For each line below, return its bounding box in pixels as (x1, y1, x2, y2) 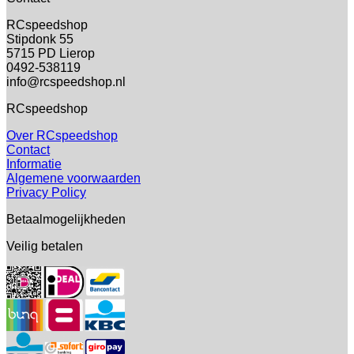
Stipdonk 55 (6, 32, 73, 46)
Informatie (6, 156, 62, 171)
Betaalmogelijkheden (6, 212, 126, 226)
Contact (6, 142, 50, 156)
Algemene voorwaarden (6, 171, 141, 185)
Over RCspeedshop (6, 128, 118, 142)
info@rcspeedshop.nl (6, 74, 126, 88)
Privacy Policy (6, 185, 86, 199)
